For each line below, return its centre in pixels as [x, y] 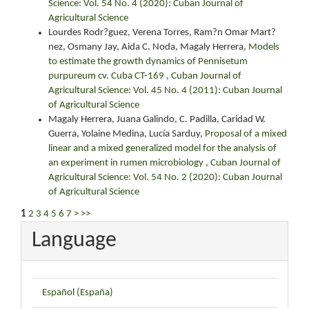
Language [74, 240]
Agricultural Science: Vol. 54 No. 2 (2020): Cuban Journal [165, 178]
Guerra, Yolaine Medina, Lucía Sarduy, [127, 134]
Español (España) [78, 293]
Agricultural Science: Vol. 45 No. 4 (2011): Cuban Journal [165, 91]
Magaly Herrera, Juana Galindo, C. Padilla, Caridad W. [157, 120]
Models [264, 47]
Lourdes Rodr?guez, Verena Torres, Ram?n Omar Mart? [162, 33]
